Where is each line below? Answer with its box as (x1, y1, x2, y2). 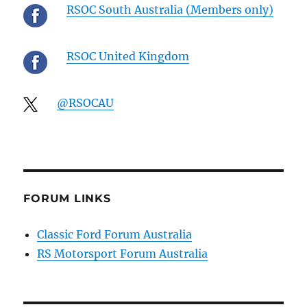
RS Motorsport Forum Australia (37, 246, 208, 260)
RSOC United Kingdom (66, 49, 190, 63)
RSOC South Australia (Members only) (66, 2, 274, 16)
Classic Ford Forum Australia (37, 227, 193, 241)
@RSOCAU (57, 95, 114, 110)
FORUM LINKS (23, 191, 111, 205)
